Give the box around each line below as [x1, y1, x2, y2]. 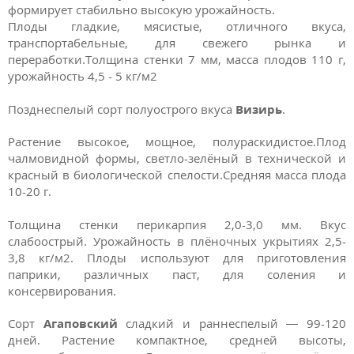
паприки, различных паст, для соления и [8, 265, 346, 282]
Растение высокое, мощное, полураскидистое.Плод [8, 134, 346, 150]
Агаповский [43, 315, 118, 332]
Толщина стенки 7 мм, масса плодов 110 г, [85, 51, 346, 67]
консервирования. [8, 282, 116, 299]
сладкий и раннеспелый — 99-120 [117, 315, 347, 332]
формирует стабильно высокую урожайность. [8, 2, 275, 17]
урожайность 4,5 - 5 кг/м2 [8, 68, 160, 84]
